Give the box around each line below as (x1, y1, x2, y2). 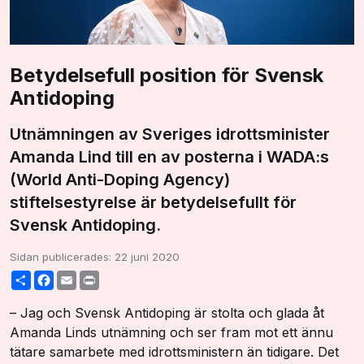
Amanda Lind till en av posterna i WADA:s (10, 146, 329, 167)
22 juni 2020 (115, 249, 180, 263)
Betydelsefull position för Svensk (10, 63, 323, 87)
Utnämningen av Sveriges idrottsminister (10, 123, 330, 144)
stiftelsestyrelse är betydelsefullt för (10, 192, 297, 212)
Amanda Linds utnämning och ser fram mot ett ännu (10, 323, 333, 340)
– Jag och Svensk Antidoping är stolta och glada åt (10, 304, 324, 321)
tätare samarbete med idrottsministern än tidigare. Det (10, 343, 339, 360)
